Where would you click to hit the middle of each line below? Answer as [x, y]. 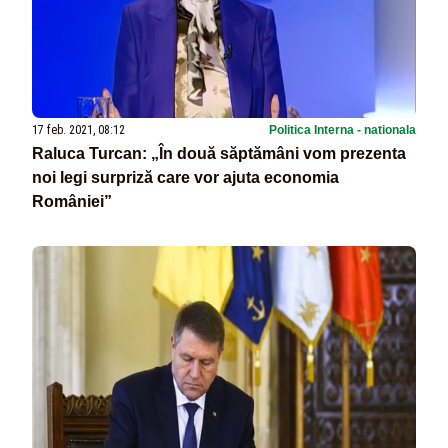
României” [72, 201]
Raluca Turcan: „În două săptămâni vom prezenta [219, 153]
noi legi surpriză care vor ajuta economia [185, 177]
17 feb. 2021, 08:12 [78, 129]
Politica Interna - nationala [342, 129]
